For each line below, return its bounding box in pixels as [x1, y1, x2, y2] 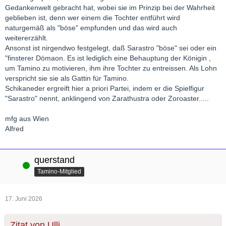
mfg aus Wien [5, 115, 49, 123]
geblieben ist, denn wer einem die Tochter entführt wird [5, 14, 180, 22]
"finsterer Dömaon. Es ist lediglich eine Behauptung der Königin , [5, 54, 211, 63]
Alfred [5, 125, 24, 133]
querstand [34, 155, 75, 165]
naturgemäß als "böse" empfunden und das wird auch [5, 24, 177, 32]
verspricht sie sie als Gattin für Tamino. [5, 74, 129, 83]
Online [5, 161, 23, 169]
